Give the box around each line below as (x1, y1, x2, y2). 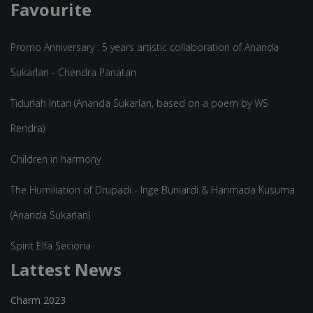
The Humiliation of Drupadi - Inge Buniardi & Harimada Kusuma (10, 182, 295, 196)
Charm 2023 (10, 293, 66, 307)
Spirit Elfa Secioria (10, 238, 91, 252)
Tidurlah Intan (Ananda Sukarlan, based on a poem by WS (10, 96, 268, 110)
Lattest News (10, 257, 122, 281)
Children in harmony (10, 152, 101, 166)
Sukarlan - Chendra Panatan (10, 65, 136, 79)
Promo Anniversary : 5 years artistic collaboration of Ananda (10, 40, 279, 54)
